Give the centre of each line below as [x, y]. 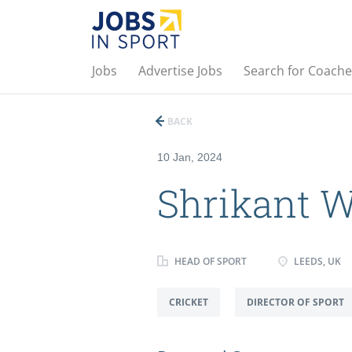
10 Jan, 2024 [189, 157]
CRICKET [188, 302]
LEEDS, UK [316, 261]
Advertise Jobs [180, 71]
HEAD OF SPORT [209, 261]
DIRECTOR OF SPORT [295, 302]
